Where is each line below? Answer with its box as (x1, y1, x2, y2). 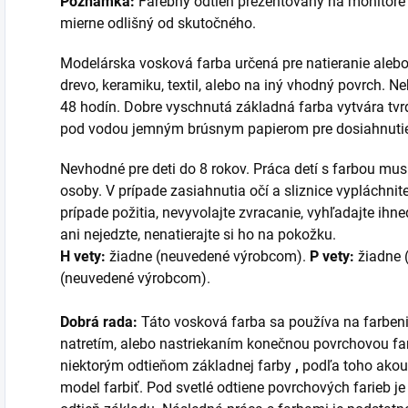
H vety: (60, 248, 106, 266)
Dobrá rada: (60, 313, 141, 331)
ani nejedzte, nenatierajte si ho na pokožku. (60, 226, 340, 244)
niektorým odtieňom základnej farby (60, 357, 295, 375)
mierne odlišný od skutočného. (60, 15, 256, 33)
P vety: (310, 248, 354, 266)
